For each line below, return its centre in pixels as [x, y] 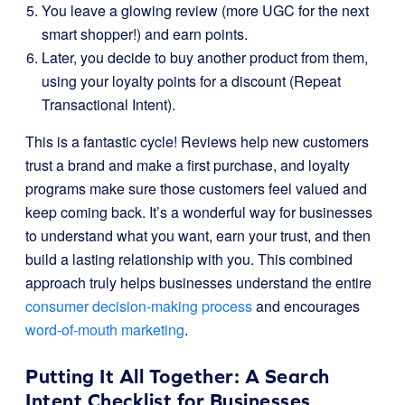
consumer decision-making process [139, 306]
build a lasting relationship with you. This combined [189, 259]
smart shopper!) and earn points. [145, 34]
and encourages [306, 306]
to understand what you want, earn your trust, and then [198, 235]
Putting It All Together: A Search [178, 377]
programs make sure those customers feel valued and [196, 188]
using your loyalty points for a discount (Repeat [191, 81]
